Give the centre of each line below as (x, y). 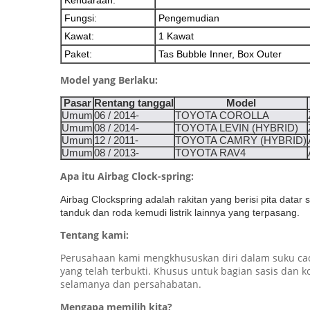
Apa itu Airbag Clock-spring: (127, 176)
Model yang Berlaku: (109, 80)
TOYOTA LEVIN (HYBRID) (237, 128)
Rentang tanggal (134, 103)
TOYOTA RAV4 (210, 153)
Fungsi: (81, 18)
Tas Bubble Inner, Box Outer (220, 54)
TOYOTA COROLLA (222, 116)
